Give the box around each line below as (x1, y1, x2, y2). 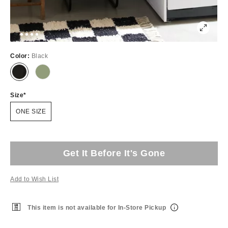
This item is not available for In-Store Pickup (27, 204, 168, 212)
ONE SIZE (16, 107, 46, 115)
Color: (10, 52, 32, 60)
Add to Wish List (10, 175, 59, 183)
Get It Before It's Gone (63, 148, 165, 158)
